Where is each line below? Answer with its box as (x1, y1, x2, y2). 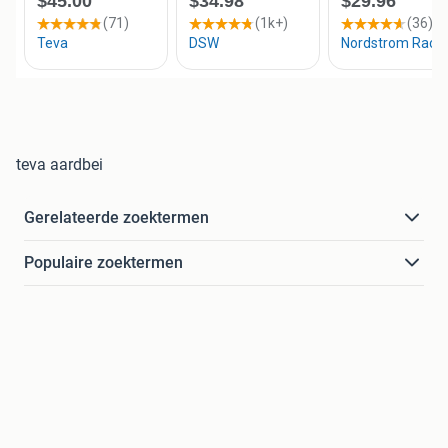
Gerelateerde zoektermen (24, 208, 209, 228)
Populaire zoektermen (24, 253, 183, 273)
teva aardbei (16, 155, 103, 175)
